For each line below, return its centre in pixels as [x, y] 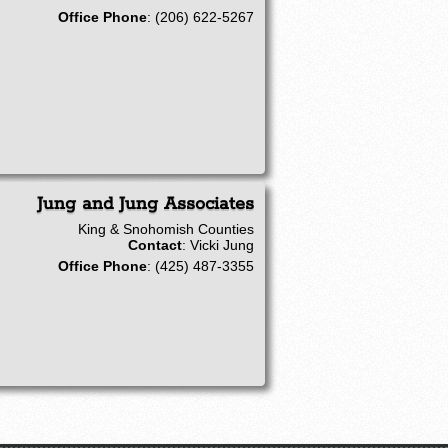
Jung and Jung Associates [145, 203]
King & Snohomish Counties [165, 228]
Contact [154, 244]
